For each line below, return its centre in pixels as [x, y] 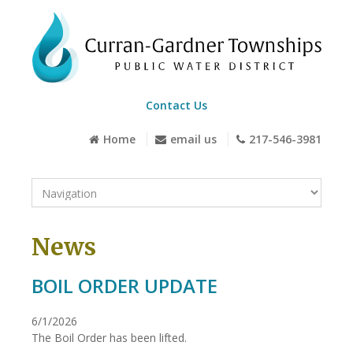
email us [193, 139]
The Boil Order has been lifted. [109, 337]
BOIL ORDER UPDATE [124, 285]
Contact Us [176, 105]
